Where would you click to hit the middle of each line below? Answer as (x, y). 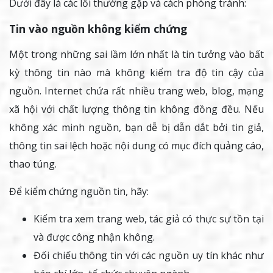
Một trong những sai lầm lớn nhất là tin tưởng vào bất (136, 54)
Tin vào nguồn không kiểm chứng (98, 28)
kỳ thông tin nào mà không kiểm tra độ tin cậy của (136, 72)
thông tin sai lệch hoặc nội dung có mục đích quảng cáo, (136, 145)
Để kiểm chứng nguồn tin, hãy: (79, 191)
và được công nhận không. (94, 237)
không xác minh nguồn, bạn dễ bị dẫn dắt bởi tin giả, (136, 127)
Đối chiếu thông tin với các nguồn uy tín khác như (149, 255)
